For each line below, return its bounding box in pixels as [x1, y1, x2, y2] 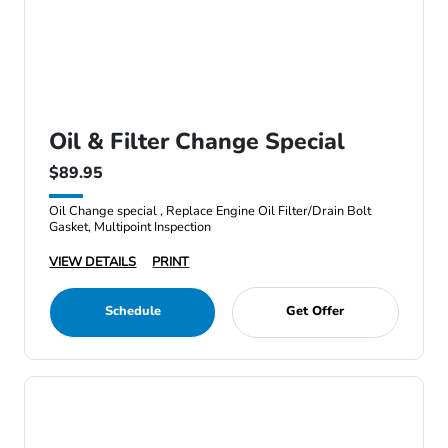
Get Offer [286, 302, 345, 320]
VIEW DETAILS [49, 253, 137, 271]
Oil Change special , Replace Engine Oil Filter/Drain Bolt [49, 202, 372, 220]
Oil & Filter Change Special [49, 126, 346, 157]
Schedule [104, 302, 161, 320]
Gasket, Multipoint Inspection [49, 218, 212, 236]
